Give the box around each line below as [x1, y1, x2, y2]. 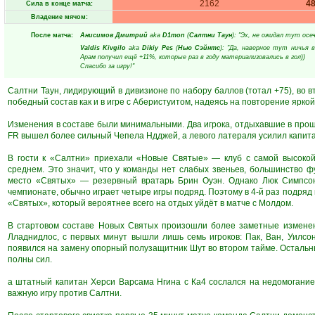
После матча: [31, 32, 73, 39]
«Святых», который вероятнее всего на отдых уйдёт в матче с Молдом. [8, 198, 293, 208]
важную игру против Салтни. [8, 288, 122, 298]
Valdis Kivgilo [80, 44, 127, 51]
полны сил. [8, 255, 52, 264]
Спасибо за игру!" [80, 63, 134, 70]
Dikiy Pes [142, 44, 173, 51]
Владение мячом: [30, 13, 88, 20]
